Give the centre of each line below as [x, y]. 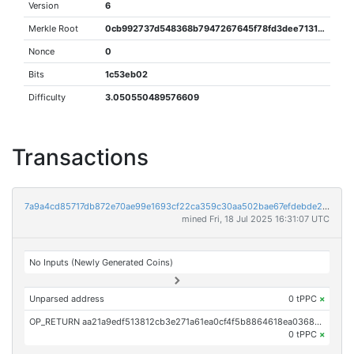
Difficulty [47, 97]
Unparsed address [67, 299]
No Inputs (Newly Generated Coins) [102, 262]
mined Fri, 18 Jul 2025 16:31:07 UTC [256, 219]
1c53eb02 [127, 74]
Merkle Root [54, 28]
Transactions [80, 157]
